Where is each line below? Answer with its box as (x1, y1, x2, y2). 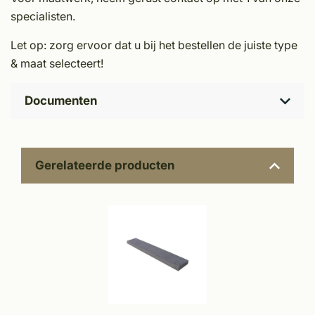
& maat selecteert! (11, 56, 106, 71)
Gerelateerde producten (35, 158, 174, 173)
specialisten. (11, 9, 75, 24)
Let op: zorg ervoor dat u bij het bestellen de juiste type (11, 38, 297, 53)
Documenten (25, 94, 97, 108)
